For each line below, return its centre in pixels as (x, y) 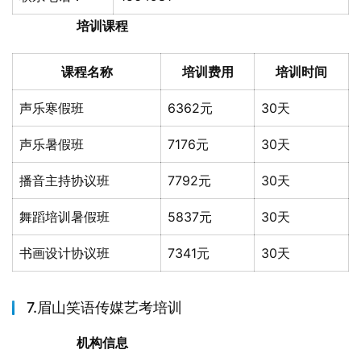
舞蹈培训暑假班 (64, 217)
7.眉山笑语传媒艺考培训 (104, 307)
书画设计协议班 (64, 253)
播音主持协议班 (64, 180)
